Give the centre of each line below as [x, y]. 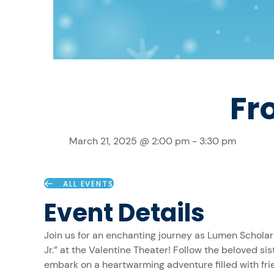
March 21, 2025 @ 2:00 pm [129, 141]
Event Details [124, 213]
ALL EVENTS [88, 183]
